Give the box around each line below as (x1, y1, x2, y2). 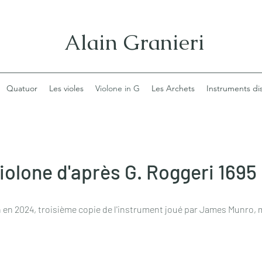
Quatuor (6, 83, 37, 94)
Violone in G (95, 83, 140, 94)
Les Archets (151, 83, 195, 94)
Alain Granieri (64, 29, 205, 56)
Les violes (49, 83, 84, 94)
